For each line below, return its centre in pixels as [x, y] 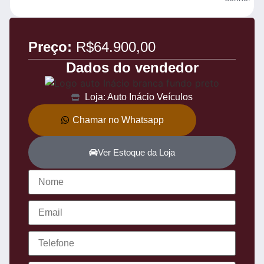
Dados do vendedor [132, 67]
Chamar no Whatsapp [118, 120]
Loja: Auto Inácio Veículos [138, 97]
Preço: [50, 47]
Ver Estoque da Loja [136, 152]
